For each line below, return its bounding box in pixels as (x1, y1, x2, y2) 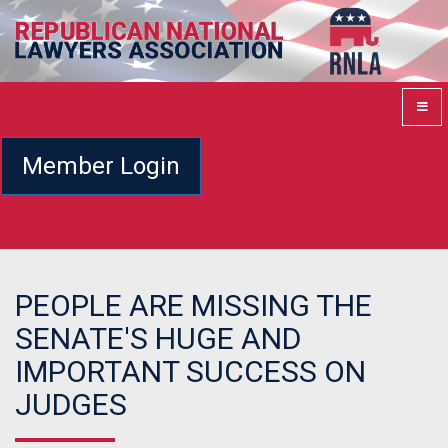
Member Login (22, 151, 180, 180)
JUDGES (15, 387, 127, 423)
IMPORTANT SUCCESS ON (15, 354, 366, 390)
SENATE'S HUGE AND (15, 321, 301, 357)
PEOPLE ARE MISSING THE (15, 288, 372, 324)
